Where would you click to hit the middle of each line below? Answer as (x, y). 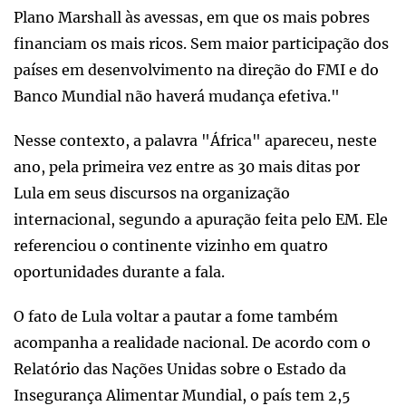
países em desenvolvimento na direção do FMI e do (196, 69)
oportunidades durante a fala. (119, 271)
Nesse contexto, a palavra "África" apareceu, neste (195, 140)
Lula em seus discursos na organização (152, 193)
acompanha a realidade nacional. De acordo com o (192, 342)
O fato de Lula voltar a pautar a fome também (176, 316)
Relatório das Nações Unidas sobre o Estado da (180, 368)
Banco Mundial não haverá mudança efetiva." (179, 96)
